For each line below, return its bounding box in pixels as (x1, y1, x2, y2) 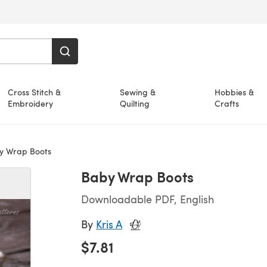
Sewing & (120, 86, 156, 98)
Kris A (96, 216, 122, 231)
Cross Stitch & (7, 86, 61, 98)
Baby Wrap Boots (81, 166, 194, 187)
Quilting (120, 98, 150, 109)
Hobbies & (215, 86, 254, 98)
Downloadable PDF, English (81, 191, 214, 206)
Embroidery (7, 98, 53, 109)
